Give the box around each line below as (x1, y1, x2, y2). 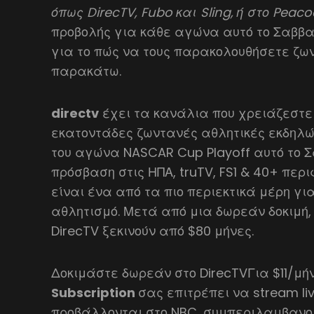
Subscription (51, 283, 139, 301)
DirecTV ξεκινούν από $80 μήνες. (51, 221, 254, 240)
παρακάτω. (51, 62, 122, 80)
